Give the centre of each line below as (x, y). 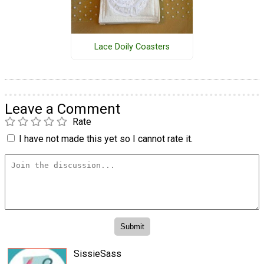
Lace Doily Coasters (132, 47)
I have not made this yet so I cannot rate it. (106, 139)
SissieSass (98, 253)
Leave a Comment (62, 109)
